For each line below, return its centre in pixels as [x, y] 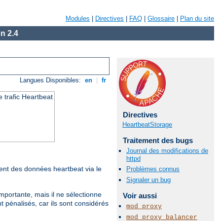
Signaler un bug [148, 180]
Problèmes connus [153, 169]
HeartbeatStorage [147, 125]
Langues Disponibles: [52, 80]
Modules [78, 18]
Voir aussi [140, 195]
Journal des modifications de [167, 151]
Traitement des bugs [158, 140]
